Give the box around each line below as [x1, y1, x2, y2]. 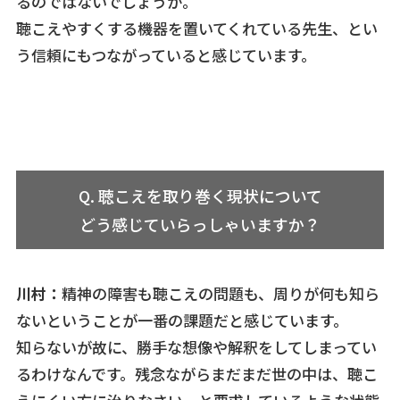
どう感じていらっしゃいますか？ [79, 212, 321, 236]
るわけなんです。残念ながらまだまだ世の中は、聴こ [15, 362, 378, 386]
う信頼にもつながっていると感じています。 [15, 44, 316, 67]
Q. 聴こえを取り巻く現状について [78, 183, 322, 207]
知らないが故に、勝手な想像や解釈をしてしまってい [15, 336, 377, 359]
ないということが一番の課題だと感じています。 [15, 309, 348, 332]
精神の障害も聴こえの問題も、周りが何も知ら [61, 282, 379, 305]
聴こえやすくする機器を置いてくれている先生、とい [15, 17, 378, 40]
